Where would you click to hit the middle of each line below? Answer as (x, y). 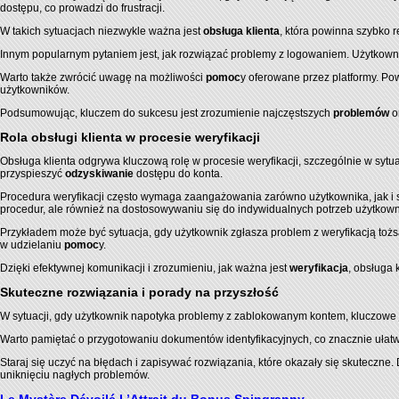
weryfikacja (319, 268)
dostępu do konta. (178, 174)
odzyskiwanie (99, 174)
